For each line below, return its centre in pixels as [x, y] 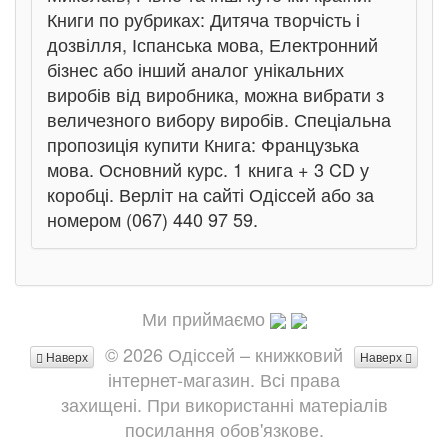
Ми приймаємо [203, 318]
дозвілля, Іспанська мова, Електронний [212, 44]
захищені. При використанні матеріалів [224, 404]
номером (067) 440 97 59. [152, 219]
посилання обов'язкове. [224, 429]
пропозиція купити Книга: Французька [203, 144]
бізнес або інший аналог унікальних [195, 69]
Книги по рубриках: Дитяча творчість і [203, 19]
